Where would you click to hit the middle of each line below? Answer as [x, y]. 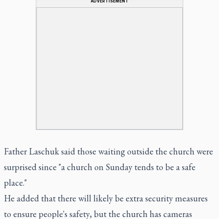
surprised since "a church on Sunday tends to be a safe [100, 167]
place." [15, 182]
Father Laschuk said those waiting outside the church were [109, 151]
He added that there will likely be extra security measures [106, 198]
